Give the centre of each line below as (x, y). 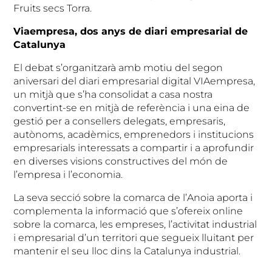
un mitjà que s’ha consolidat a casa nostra (113, 94)
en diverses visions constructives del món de (121, 161)
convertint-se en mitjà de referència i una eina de (132, 107)
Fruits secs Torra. (53, 8)
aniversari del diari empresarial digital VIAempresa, (134, 81)
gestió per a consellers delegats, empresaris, (120, 121)
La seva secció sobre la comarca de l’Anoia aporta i (133, 197)
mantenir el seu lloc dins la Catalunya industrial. (127, 251)
